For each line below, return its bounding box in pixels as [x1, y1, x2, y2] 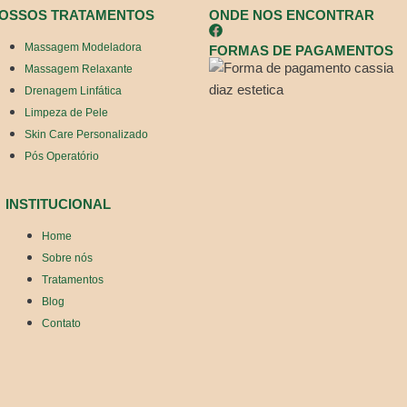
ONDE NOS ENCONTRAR [208, 7, 374, 24]
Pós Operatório [25, 150, 100, 164]
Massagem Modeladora [25, 41, 143, 55]
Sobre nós [42, 252, 94, 265]
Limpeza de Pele [25, 106, 109, 120]
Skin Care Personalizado [25, 128, 149, 142]
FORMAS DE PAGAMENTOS [208, 43, 393, 59]
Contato [42, 317, 82, 331]
